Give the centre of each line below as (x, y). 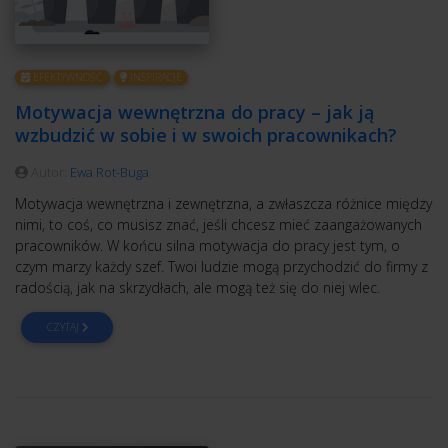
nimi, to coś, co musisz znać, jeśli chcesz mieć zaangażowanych (218, 224)
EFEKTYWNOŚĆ (67, 77)
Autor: (49, 171)
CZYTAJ (64, 326)
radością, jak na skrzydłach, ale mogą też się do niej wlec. (197, 287)
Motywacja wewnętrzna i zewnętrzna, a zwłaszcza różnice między (223, 203)
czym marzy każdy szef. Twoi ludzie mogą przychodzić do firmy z (221, 266)
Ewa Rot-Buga (109, 171)
